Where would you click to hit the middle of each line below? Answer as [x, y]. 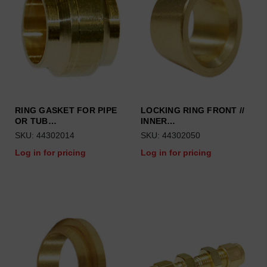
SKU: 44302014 [45, 135]
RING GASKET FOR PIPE [66, 110]
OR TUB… [36, 121]
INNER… [158, 121]
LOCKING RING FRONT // [193, 110]
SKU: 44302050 [170, 135]
